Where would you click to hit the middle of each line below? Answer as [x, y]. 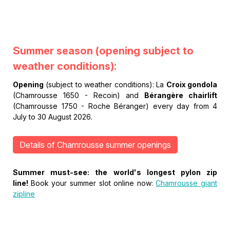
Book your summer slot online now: [93, 183]
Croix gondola [192, 84]
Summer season [54, 51]
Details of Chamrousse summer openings [95, 145]
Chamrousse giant [186, 183]
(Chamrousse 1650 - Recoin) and [79, 95]
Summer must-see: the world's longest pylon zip [115, 172]
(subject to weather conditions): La [105, 84]
